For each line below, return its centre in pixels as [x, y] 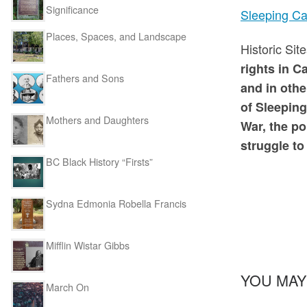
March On [67, 287]
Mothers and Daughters [97, 120]
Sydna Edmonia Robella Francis [116, 203]
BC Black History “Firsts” [99, 161]
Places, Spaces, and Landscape [116, 37]
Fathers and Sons [85, 78]
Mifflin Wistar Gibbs [88, 245]
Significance [72, 10]
